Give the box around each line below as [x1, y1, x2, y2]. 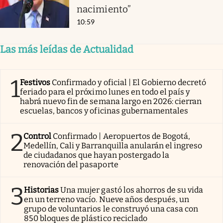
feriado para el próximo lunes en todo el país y [20, 87, 190, 97]
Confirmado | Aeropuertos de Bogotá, [53, 131, 191, 141]
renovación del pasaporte [23, 160, 118, 170]
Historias [24, 185, 59, 195]
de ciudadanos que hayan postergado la [23, 150, 169, 160]
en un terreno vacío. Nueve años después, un [24, 195, 190, 205]
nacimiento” [77, 3, 131, 15]
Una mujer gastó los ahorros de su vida [60, 185, 204, 195]
